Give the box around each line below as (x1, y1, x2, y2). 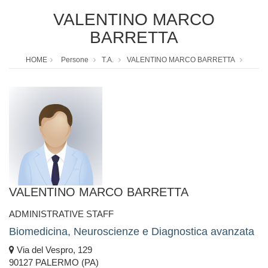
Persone (61, 56, 89, 65)
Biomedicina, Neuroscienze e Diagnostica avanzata (9, 226, 254, 238)
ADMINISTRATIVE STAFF (9, 209, 114, 220)
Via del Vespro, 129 (14, 245, 92, 255)
